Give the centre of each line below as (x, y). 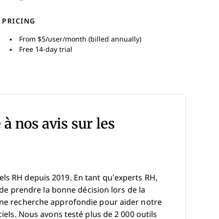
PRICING (19, 21)
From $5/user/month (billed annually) (80, 39)
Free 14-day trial (46, 49)
